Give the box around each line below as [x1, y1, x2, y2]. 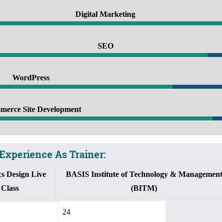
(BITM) [131, 183, 157, 192]
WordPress [12, 73, 50, 82]
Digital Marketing [75, 9, 135, 18]
